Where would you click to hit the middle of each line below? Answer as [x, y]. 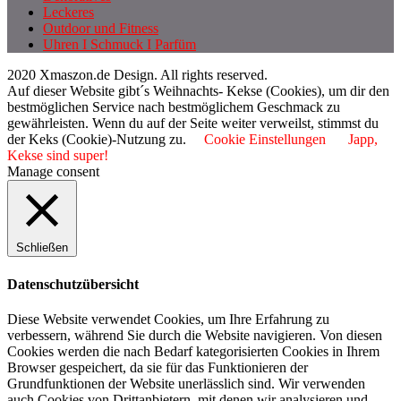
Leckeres [68, 13]
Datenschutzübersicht [73, 284]
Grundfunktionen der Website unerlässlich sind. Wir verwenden [186, 383]
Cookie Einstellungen [265, 140]
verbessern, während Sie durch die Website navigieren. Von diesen [195, 335]
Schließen [42, 248]
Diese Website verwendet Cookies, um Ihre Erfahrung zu [168, 319]
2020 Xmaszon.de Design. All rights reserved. [137, 75]
